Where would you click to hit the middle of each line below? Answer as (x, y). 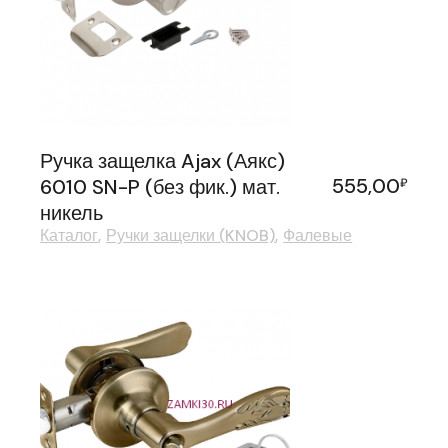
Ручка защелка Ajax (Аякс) (163, 161)
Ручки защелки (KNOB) (191, 236)
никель (72, 213)
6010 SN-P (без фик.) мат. (160, 187)
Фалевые (318, 236)
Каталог (69, 236)
